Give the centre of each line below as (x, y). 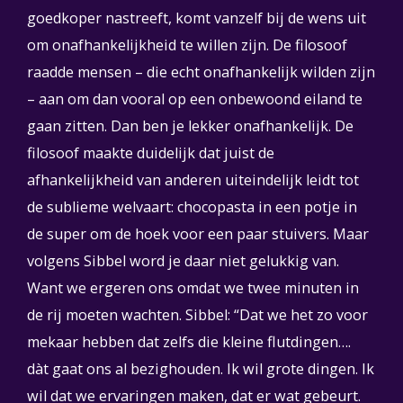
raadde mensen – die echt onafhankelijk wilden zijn (201, 72)
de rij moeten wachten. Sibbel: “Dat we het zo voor (197, 315)
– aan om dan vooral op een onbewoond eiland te (195, 99)
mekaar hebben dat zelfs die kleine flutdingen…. (191, 342)
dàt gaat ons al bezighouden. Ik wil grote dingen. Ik (201, 369)
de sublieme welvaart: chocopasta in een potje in (192, 207)
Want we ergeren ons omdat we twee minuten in (193, 288)
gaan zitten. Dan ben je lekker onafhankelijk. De (190, 126)
